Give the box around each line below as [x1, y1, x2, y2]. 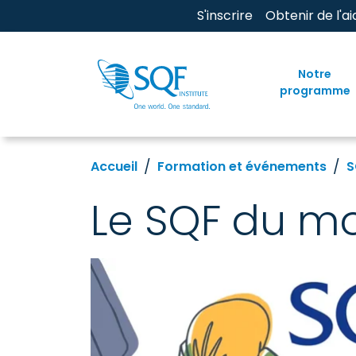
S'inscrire [197, 6, 253, 25]
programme [279, 82, 350, 99]
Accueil [91, 157, 137, 176]
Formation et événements [157, 157, 327, 176]
